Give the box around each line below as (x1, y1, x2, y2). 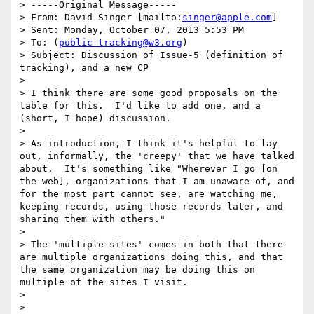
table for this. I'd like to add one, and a (20, 100, 261, 111)
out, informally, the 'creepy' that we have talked (20, 151, 294, 162)
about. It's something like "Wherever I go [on (20, 163, 278, 175)
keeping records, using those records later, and (20, 201, 283, 212)
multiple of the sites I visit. (20, 277, 188, 288)
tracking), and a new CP (20, 62, 149, 74)
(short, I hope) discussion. (20, 113, 171, 124)
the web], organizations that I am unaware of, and (20, 176, 294, 187)
